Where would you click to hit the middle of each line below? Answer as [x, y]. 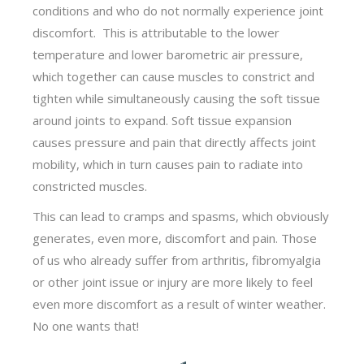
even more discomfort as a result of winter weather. [180, 303]
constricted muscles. [92, 186]
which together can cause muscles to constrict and [174, 76]
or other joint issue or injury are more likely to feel [173, 282]
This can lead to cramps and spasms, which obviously [181, 216]
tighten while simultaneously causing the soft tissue [177, 98]
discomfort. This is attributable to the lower [156, 32]
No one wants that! [86, 325]
